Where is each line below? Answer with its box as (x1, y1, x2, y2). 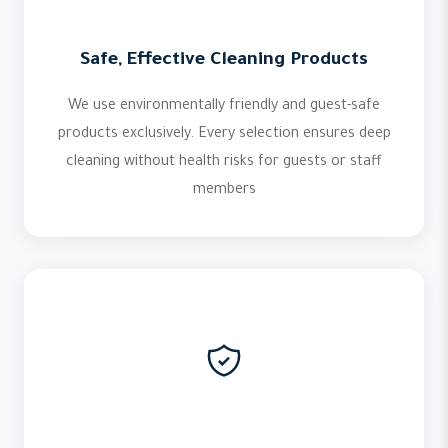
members (192, 183, 256, 199)
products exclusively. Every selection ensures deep (57, 127, 391, 143)
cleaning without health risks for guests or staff (66, 155, 382, 171)
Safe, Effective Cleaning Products (80, 51, 368, 71)
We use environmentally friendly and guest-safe (68, 99, 380, 115)
